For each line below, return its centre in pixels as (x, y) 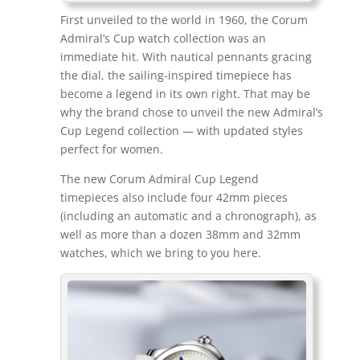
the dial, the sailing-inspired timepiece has (176, 76)
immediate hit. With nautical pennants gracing (186, 57)
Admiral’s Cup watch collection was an (163, 39)
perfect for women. (111, 149)
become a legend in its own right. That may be (185, 94)
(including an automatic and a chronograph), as (188, 216)
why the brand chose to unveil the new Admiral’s (191, 112)
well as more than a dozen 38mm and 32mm (180, 235)
